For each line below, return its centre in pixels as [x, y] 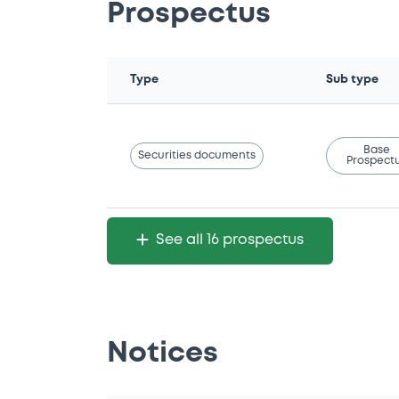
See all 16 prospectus [230, 240]
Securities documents [197, 155]
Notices [163, 354]
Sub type [353, 79]
